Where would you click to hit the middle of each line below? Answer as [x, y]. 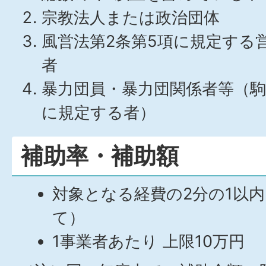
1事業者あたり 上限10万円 [149, 241]
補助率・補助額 [100, 156]
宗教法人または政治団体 [131, 18]
